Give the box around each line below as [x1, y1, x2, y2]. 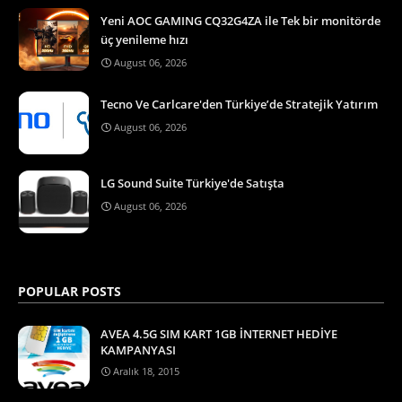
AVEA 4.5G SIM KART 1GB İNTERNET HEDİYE [100, 325, 337, 342]
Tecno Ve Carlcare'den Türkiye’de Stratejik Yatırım [100, 95, 378, 112]
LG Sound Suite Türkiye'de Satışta [100, 174, 284, 191]
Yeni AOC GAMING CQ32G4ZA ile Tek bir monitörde [100, 12, 380, 29]
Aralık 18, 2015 [113, 363, 179, 378]
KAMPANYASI [100, 341, 176, 358]
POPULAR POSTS [18, 282, 121, 300]
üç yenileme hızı [100, 31, 188, 48]
